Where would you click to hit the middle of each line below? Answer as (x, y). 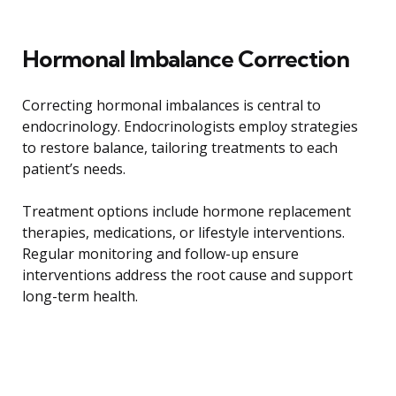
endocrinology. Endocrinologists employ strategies (190, 127)
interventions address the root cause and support (187, 275)
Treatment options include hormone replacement (187, 212)
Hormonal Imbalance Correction (186, 59)
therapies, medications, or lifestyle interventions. (183, 233)
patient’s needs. (74, 169)
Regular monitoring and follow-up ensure (160, 254)
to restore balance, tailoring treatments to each (180, 148)
